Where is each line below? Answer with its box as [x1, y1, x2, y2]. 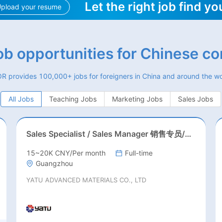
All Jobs [8, 95, 34, 104]
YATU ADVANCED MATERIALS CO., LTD [26, 176, 146, 184]
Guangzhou [35, 159, 73, 168]
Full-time [124, 149, 153, 158]
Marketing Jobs [112, 95, 163, 104]
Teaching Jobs [49, 95, 97, 104]
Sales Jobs [178, 95, 214, 104]
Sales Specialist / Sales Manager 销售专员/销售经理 [184, 129, 191, 139]
